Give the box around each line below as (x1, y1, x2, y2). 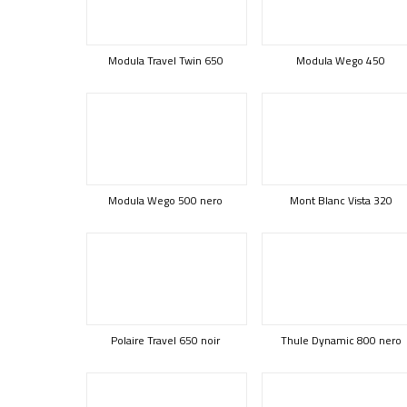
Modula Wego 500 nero (108, 192, 223, 209)
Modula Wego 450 (296, 52, 385, 69)
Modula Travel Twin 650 (107, 52, 223, 69)
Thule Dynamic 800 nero (280, 332, 402, 349)
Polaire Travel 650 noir (111, 332, 220, 349)
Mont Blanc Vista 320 (289, 192, 392, 209)
